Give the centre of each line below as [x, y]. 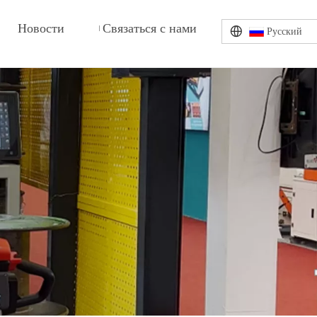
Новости [41, 28]
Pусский [284, 31]
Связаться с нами [150, 28]
